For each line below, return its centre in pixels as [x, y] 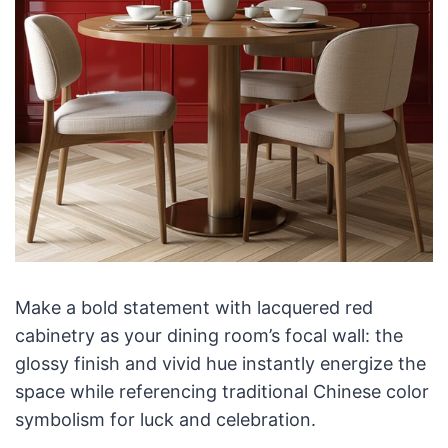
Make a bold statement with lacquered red [193, 308]
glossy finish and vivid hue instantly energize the [220, 364]
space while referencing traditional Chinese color [221, 392]
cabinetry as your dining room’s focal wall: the [208, 336]
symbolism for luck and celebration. [165, 420]
